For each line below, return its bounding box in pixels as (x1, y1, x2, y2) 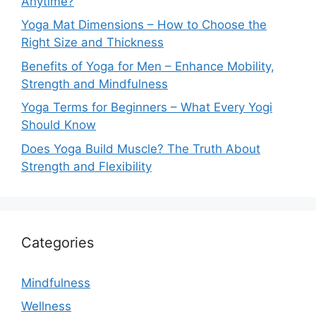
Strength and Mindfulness (21, 76, 168, 91)
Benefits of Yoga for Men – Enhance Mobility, (21, 59, 274, 73)
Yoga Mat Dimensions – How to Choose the (21, 18, 267, 32)
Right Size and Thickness (21, 35, 164, 50)
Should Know (21, 118, 96, 133)
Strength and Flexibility (21, 159, 152, 174)
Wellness (21, 299, 71, 314)
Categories (21, 233, 94, 251)
